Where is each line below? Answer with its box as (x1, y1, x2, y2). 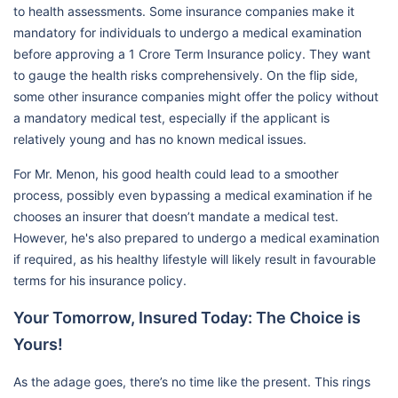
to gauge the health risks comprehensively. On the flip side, (13, 68, 358, 83)
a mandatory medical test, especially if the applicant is (13, 110, 330, 125)
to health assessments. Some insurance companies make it (13, 4, 354, 19)
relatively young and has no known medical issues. (13, 131, 306, 147)
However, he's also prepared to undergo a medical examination (13, 230, 379, 245)
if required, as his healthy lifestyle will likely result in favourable (13, 251, 376, 267)
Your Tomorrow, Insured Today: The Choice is (13, 308, 361, 327)
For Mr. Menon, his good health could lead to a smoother (13, 166, 338, 181)
